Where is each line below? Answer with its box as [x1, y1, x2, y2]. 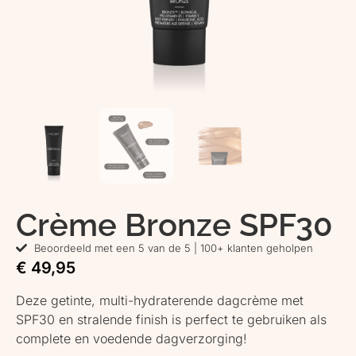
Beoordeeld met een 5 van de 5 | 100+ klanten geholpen [33, 241, 313, 254]
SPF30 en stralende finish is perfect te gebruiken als [16, 311, 327, 327]
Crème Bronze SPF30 [16, 205, 333, 243]
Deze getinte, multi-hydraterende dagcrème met [16, 292, 304, 308]
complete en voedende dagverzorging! [16, 330, 247, 346]
